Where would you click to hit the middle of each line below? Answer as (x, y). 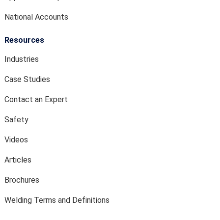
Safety (16, 119)
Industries (22, 59)
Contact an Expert (36, 99)
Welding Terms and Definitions (57, 200)
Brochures (22, 180)
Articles (18, 160)
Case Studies (27, 79)
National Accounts (36, 17)
